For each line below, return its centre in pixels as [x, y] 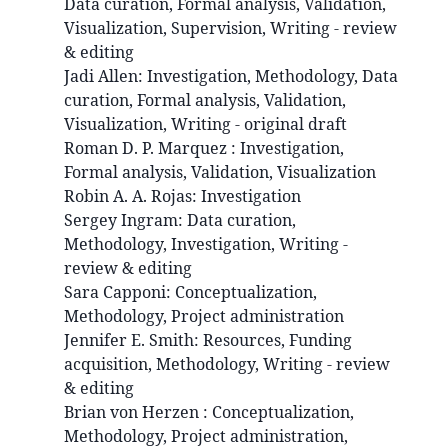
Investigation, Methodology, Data [272, 76]
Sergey [92, 220]
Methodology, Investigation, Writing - [206, 244]
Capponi [134, 292]
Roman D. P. [111, 148]
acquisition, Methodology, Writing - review [227, 364]
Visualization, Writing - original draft [205, 124]
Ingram [149, 220]
